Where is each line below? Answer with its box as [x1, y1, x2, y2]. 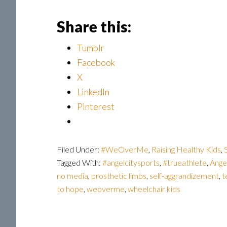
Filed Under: [57, 144, 101, 154]
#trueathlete [163, 158, 207, 167]
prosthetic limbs [91, 171, 146, 180]
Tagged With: [57, 158, 102, 167]
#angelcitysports [102, 158, 160, 167]
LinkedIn [77, 86, 109, 97]
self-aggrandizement [149, 171, 219, 180]
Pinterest [77, 101, 115, 112]
